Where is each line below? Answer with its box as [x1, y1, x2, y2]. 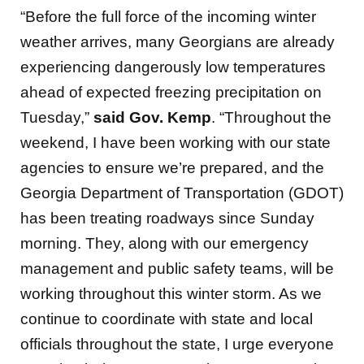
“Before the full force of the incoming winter [20, 7, 316, 25]
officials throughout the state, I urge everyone [20, 335, 334, 353]
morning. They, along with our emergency [20, 234, 309, 252]
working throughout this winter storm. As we [20, 284, 322, 302]
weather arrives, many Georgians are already [20, 32, 335, 50]
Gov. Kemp [129, 108, 211, 126]
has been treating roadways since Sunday [20, 209, 314, 227]
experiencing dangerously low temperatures [20, 58, 326, 76]
